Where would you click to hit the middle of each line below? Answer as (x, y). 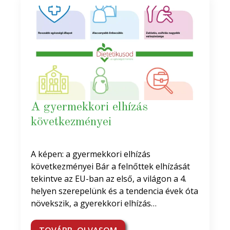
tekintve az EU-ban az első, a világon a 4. (109, 179)
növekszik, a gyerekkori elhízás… (94, 203)
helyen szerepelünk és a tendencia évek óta (114, 191)
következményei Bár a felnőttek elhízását (110, 166)
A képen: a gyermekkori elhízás (91, 154)
